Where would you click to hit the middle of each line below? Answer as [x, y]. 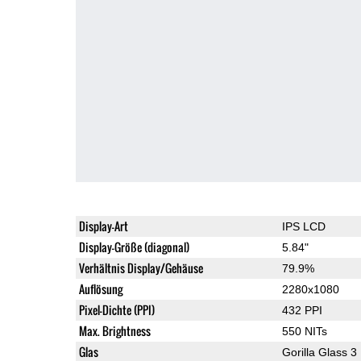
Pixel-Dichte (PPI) [116, 309]
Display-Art [103, 226]
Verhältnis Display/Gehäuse [141, 268]
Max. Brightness [114, 330]
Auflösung [100, 288]
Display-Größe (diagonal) [134, 247]
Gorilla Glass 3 [319, 352]
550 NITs [304, 331]
